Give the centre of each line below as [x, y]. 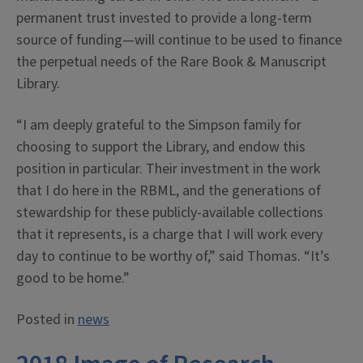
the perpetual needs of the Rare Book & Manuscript [171, 62]
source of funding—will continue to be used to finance [179, 41]
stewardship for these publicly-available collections [170, 213]
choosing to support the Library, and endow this [161, 147]
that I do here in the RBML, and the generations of [169, 191]
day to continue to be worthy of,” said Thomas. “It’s [173, 257]
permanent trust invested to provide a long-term [164, 19]
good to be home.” [73, 279]
